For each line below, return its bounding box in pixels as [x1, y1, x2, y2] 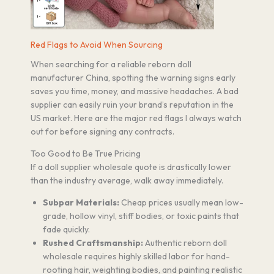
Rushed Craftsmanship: [43, 237, 143, 248]
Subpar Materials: [43, 196, 119, 208]
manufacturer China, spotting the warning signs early [31, 72, 235, 83]
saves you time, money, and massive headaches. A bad [31, 85, 239, 97]
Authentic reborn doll [143, 237, 227, 248]
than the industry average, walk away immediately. [31, 174, 223, 186]
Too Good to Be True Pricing [31, 147, 141, 159]
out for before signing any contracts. [31, 125, 174, 137]
